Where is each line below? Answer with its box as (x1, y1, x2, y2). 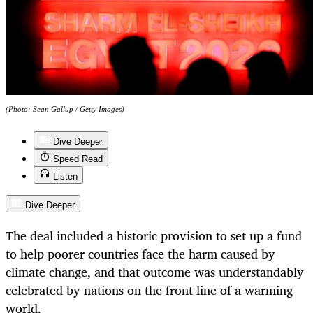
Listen (53, 171, 78, 182)
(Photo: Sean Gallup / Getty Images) (6, 105, 124, 114)
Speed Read (53, 154, 103, 165)
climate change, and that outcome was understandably (6, 261, 304, 283)
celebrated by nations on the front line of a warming (6, 279, 293, 301)
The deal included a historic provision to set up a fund (6, 225, 302, 247)
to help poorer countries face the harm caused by (6, 243, 275, 265)
